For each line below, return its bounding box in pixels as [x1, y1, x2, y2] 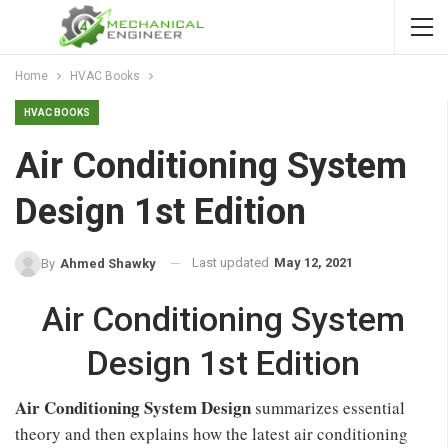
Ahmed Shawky [60, 255, 156, 271]
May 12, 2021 [274, 255, 353, 270]
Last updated [192, 255, 272, 270]
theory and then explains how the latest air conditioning [15, 421, 408, 445]
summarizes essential [251, 395, 405, 419]
